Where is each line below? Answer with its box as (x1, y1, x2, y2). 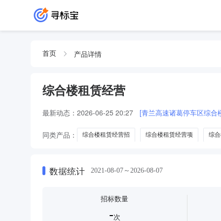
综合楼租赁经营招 (82, 131, 130, 138)
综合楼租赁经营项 (146, 131, 193, 138)
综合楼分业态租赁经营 (48, 145, 107, 152)
